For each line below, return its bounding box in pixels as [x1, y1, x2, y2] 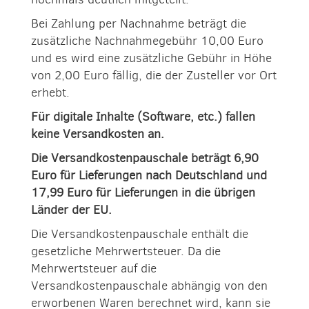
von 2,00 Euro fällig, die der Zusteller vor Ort [31, 67, 277, 83]
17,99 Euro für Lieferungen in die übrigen [31, 184, 255, 201]
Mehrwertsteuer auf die [31, 260, 157, 277]
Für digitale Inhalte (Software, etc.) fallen [31, 108, 255, 125]
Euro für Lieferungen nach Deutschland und [31, 167, 267, 183]
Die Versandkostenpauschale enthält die [31, 226, 248, 242]
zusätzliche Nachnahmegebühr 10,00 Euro [31, 32, 263, 49]
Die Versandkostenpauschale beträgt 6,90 [31, 150, 259, 166]
